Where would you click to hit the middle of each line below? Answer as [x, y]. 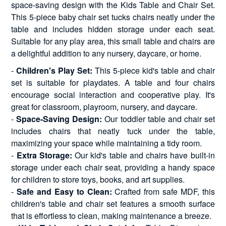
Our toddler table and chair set [158, 119]
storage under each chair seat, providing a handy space [113, 167]
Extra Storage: [44, 155]
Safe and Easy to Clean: [64, 191]
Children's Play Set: [54, 70]
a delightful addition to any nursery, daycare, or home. [106, 53]
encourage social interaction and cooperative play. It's [113, 94]
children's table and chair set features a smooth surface [113, 203]
